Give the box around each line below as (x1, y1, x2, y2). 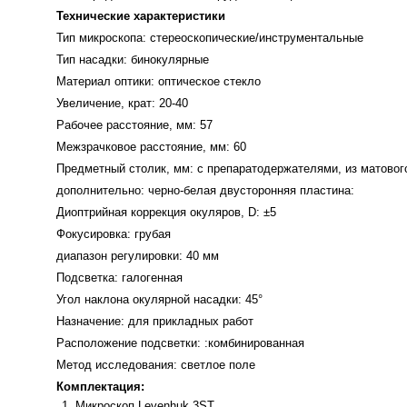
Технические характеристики (56, 9, 225, 23)
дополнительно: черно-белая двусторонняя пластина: (56, 184, 354, 197)
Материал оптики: (56, 74, 158, 88)
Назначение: (56, 314, 128, 328)
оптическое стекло (158, 74, 261, 88)
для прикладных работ (128, 314, 253, 328)
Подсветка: (56, 271, 122, 284)
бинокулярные (131, 53, 209, 66)
